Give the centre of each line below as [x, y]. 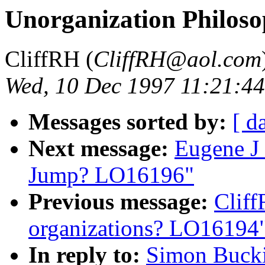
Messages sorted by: [127, 121]
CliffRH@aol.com [177, 59]
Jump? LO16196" [111, 174]
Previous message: [118, 201]
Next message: [98, 148]
